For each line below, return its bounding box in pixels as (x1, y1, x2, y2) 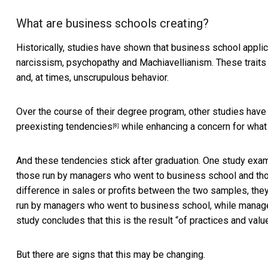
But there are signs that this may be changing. (16, 249, 205, 261)
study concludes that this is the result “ (16, 215, 178, 227)
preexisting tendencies (16, 121, 112, 133)
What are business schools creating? (16, 16, 209, 31)
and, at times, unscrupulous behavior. (16, 72, 169, 84)
